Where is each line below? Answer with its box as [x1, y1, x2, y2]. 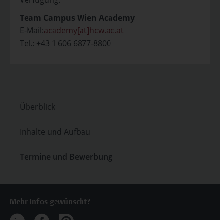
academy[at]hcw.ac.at [44, 25, 124, 36]
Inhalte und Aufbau [20, 126, 90, 137]
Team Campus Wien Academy [20, 12, 135, 23]
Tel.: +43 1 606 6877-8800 [20, 38, 111, 49]
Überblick [20, 101, 55, 112]
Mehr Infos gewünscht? [10, 198, 91, 206]
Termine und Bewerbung [20, 151, 112, 162]
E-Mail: [20, 25, 44, 36]
